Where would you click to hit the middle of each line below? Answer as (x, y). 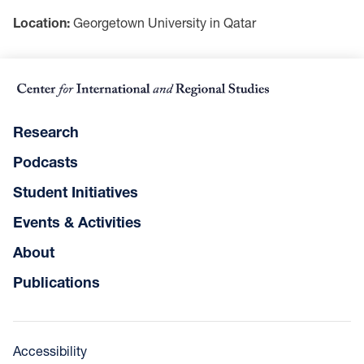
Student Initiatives (76, 192)
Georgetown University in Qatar (163, 22)
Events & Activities (77, 222)
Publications (56, 282)
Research (46, 132)
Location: (41, 22)
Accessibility (50, 351)
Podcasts (45, 162)
